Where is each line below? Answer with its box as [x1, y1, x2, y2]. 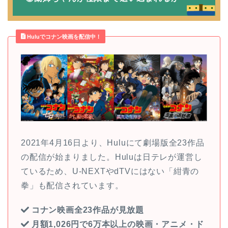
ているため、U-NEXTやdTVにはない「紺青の [21, 166, 199, 176]
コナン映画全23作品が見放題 [29, 205, 144, 214]
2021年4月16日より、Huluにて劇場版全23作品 [21, 138, 205, 147]
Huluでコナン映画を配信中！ [27, 34, 101, 40]
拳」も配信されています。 [21, 181, 124, 190]
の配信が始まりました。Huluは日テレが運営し [21, 152, 203, 161]
